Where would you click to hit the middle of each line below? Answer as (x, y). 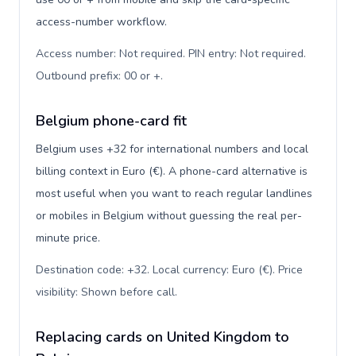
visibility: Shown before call (105, 292)
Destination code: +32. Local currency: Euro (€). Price (169, 270)
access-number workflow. (101, 22)
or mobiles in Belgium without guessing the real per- (169, 216)
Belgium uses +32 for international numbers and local (172, 149)
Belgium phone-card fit (111, 121)
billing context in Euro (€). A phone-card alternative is (172, 171)
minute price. (68, 238)
